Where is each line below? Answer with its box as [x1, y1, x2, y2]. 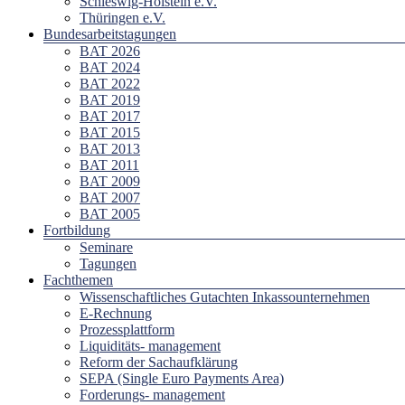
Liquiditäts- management [80, 337, 221, 353]
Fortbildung [43, 221, 110, 238]
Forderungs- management [80, 386, 225, 402]
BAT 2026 [80, 42, 140, 59]
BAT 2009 [80, 173, 140, 189]
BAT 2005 [80, 205, 140, 221]
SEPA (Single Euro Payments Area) [80, 370, 284, 386]
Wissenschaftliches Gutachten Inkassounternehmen [80, 288, 370, 305]
